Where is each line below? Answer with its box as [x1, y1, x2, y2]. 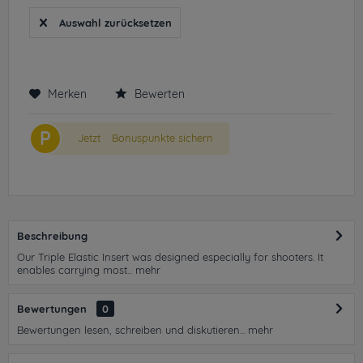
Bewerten [131, 87, 185, 101]
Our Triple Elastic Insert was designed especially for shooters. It [17, 250, 323, 263]
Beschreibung [17, 229, 88, 242]
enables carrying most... [17, 263, 132, 276]
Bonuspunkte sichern [112, 131, 213, 144]
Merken [48, 87, 87, 101]
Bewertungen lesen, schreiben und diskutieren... [17, 323, 245, 336]
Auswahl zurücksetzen [59, 16, 172, 29]
